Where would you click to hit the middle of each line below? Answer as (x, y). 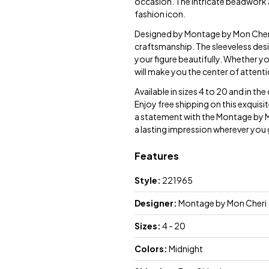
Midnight (186, 249)
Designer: (156, 203)
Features (157, 156)
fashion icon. (160, 14)
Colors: (152, 249)
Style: (148, 180)
